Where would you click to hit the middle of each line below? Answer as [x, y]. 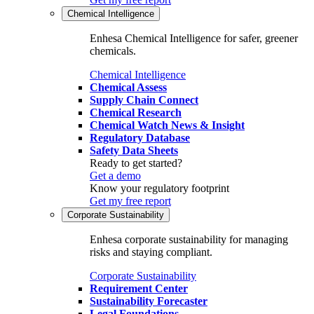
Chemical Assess [128, 88]
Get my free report [130, 201]
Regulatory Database [140, 138]
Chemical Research [136, 113]
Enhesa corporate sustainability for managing [189, 240]
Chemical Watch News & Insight [167, 125]
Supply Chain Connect [144, 100]
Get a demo [115, 176]
